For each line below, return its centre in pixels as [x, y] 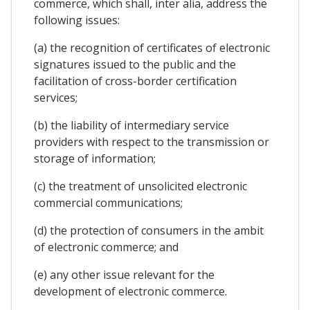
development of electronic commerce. [130, 291]
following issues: [77, 20]
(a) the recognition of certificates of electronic [152, 47]
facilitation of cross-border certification [135, 81]
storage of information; [95, 158]
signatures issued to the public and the [135, 64]
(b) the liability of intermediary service [131, 125]
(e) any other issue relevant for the [124, 274]
